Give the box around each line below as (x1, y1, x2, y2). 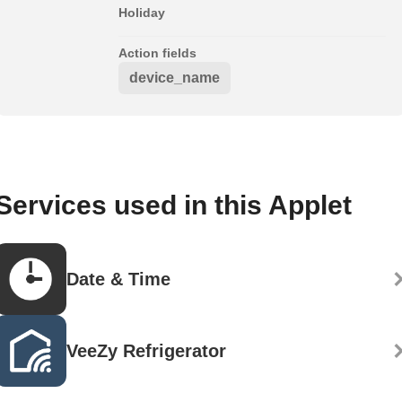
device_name (129, 69, 220, 85)
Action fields (118, 45, 197, 60)
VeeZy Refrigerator (66, 340, 226, 361)
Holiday (118, 4, 165, 20)
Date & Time (66, 268, 170, 289)
